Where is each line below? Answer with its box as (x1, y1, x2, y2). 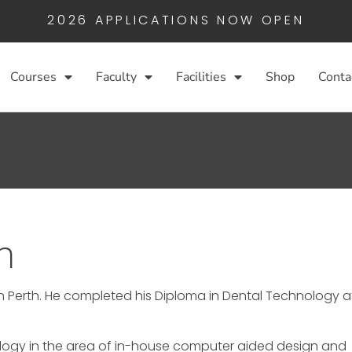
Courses (9, 68, 57, 86)
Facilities (175, 68, 226, 86)
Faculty (95, 68, 137, 86)
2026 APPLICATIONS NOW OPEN (47, 11, 305, 29)
